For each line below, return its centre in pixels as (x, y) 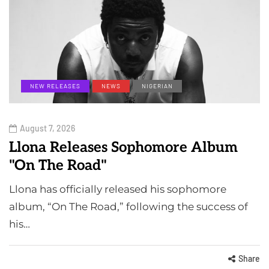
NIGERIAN (157, 86)
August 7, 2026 (47, 128)
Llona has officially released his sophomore (118, 189)
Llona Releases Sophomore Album (123, 147)
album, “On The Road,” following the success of (128, 206)
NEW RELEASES (55, 86)
